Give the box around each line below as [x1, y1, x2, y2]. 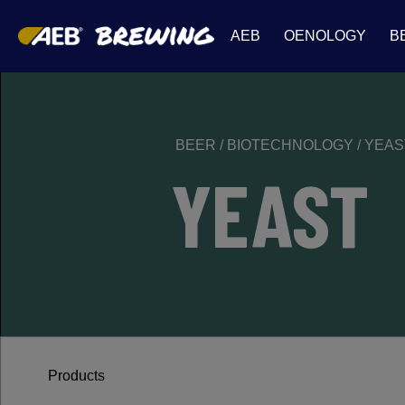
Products [44, 368, 105, 383]
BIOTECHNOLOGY [227, 137, 357, 153]
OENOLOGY [284, 28, 366, 43]
